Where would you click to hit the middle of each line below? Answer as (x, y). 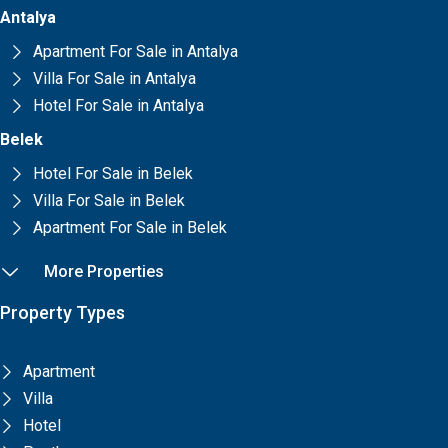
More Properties (104, 271)
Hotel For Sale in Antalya (118, 105)
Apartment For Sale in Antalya (135, 51)
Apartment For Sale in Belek (129, 227)
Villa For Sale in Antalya (114, 78)
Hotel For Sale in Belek (112, 173)
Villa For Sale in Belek (108, 200)
